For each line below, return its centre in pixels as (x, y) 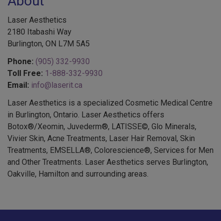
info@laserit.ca (57, 85)
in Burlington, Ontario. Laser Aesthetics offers (86, 115)
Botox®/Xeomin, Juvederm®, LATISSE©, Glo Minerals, (102, 127)
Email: (18, 85)
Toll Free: (25, 74)
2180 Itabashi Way (39, 32)
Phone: (20, 62)
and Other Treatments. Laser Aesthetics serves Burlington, (108, 162)
